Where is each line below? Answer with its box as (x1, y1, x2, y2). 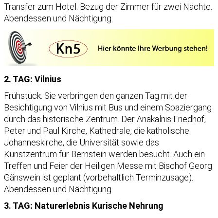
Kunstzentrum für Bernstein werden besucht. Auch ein (4, 148, 205, 159)
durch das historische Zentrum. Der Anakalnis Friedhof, (4, 113, 206, 124)
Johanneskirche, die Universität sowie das (4, 137, 159, 147)
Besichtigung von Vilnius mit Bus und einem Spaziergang (4, 102, 212, 112)
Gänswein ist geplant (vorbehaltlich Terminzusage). (4, 172, 193, 182)
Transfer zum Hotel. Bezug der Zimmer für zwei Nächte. (4, 1, 212, 12)
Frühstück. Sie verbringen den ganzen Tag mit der (4, 90, 187, 101)
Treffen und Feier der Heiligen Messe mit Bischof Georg (4, 160, 212, 171)
